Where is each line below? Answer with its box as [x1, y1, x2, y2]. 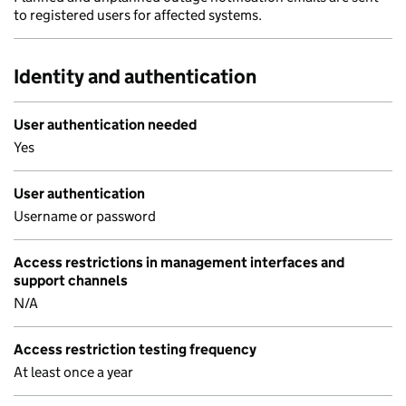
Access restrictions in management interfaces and [14, 254, 344, 271]
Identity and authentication [14, 64, 256, 89]
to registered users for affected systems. [14, 6, 262, 24]
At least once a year [14, 363, 133, 381]
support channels [14, 272, 128, 289]
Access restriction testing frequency [14, 341, 256, 358]
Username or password [14, 208, 156, 225]
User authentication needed [14, 116, 197, 133]
